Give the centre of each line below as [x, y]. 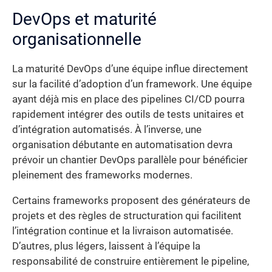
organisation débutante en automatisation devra [122, 145]
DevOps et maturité [84, 19]
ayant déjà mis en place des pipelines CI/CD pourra [128, 100]
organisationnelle [77, 39]
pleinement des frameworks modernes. [102, 175]
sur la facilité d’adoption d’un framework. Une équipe [132, 84]
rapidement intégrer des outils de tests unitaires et [128, 115]
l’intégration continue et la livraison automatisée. [123, 231]
